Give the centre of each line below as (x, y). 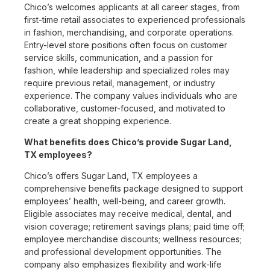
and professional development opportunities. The (123, 252)
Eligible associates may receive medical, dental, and (128, 214)
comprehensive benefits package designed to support (133, 189)
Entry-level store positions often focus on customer (126, 45)
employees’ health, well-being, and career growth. (125, 201)
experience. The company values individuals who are (131, 96)
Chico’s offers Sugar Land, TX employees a (111, 176)
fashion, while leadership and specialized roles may (127, 71)
